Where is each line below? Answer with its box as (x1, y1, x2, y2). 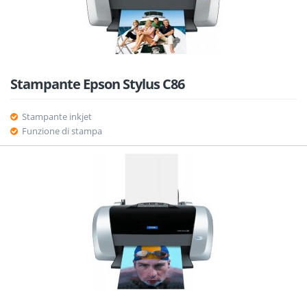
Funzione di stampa (21, 125, 102, 137)
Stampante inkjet (21, 110, 92, 123)
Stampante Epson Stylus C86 (10, 75, 184, 93)
